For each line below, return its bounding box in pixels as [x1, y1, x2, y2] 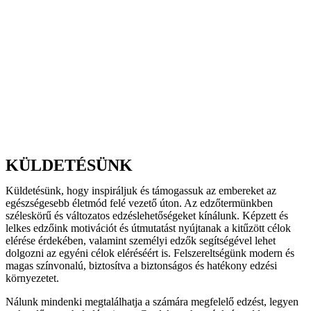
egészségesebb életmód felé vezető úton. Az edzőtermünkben [6, 197, 273, 209]
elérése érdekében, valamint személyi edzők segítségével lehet [6, 235, 276, 246]
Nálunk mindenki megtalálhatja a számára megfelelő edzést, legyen [6, 296, 299, 308]
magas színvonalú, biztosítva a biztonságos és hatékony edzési [6, 260, 277, 271]
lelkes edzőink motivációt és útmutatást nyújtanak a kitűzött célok [6, 222, 291, 234]
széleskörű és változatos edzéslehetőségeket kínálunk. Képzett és [6, 210, 288, 221]
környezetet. [6, 272, 59, 284]
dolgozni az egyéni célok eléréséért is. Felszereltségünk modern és [6, 247, 294, 259]
